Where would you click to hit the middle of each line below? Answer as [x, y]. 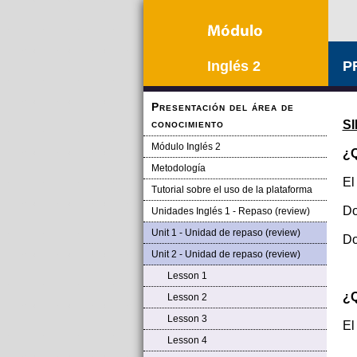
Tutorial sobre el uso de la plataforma [231, 190]
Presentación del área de [222, 107]
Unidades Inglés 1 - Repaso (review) [230, 211]
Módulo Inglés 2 [186, 147]
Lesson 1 [187, 276]
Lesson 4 [187, 340]
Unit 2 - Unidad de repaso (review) [226, 254]
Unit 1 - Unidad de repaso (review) [226, 233]
